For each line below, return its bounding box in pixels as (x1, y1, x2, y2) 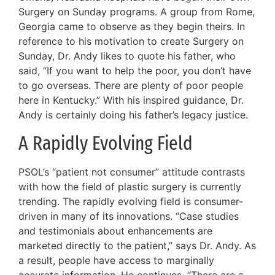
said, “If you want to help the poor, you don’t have (18, 64, 251, 77)
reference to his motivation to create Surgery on (18, 35, 244, 48)
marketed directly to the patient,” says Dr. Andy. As (18, 239, 256, 252)
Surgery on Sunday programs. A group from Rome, (18, 6, 255, 18)
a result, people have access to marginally (18, 254, 214, 266)
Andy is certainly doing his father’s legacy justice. (18, 109, 248, 122)
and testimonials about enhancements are (18, 224, 212, 237)
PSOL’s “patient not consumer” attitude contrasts (18, 165, 245, 178)
